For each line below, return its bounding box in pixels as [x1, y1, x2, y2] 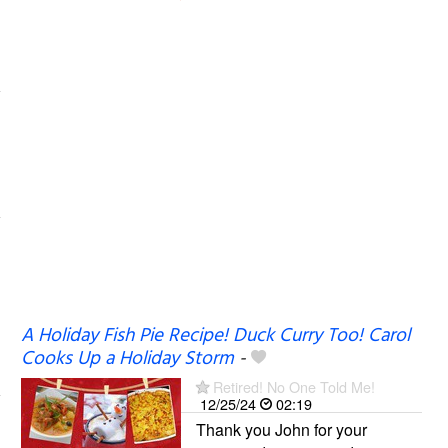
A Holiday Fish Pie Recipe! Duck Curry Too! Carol [20, 320, 410, 351]
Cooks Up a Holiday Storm [20, 343, 234, 374]
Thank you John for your [195, 417, 367, 441]
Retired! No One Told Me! [212, 375, 375, 397]
